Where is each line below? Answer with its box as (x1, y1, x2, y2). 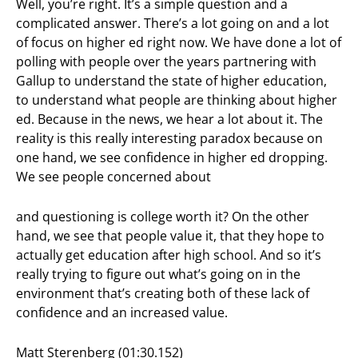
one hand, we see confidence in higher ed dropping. (16, 148, 328, 166)
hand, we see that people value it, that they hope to (16, 226, 324, 245)
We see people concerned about (16, 167, 211, 185)
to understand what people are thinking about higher (16, 90, 337, 109)
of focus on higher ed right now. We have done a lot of (16, 33, 341, 51)
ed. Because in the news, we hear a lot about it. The (16, 109, 323, 128)
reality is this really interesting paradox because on (16, 129, 323, 147)
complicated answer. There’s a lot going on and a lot (16, 14, 329, 32)
